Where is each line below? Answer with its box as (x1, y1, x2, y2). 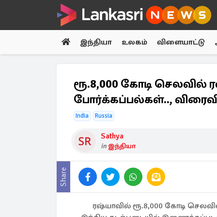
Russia (95, 112, 112, 120)
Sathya (101, 131, 124, 141)
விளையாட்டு (157, 37, 205, 47)
